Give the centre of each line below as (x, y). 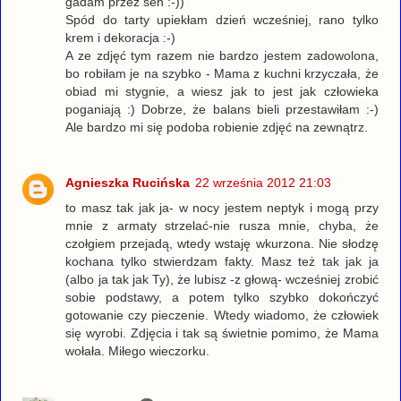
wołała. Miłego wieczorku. (138, 351)
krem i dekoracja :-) (121, 38)
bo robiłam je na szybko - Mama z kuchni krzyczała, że (222, 74)
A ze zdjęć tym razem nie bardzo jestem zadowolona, (222, 56)
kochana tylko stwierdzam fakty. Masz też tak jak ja (222, 262)
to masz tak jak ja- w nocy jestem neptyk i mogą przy (222, 208)
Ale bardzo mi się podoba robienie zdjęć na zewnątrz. (217, 128)
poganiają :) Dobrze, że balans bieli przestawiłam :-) (222, 110)
